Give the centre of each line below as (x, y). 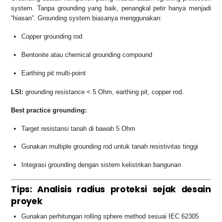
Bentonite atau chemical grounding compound (87, 55)
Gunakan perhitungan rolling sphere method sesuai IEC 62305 (110, 216)
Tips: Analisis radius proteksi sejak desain (111, 190)
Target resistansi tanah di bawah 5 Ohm (79, 128)
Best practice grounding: (49, 110)
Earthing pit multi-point (54, 73)
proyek (27, 201)
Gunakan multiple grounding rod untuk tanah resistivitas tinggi (110, 147)
